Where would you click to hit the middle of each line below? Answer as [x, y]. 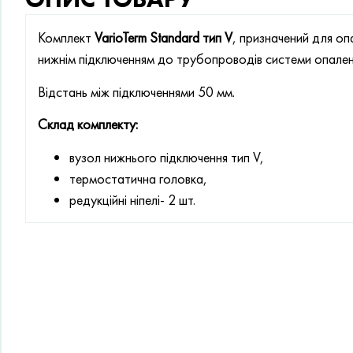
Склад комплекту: [88, 124]
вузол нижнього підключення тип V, [167, 157]
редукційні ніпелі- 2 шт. [132, 199]
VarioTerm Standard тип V [163, 38]
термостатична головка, [138, 178]
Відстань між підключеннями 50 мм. [136, 91]
